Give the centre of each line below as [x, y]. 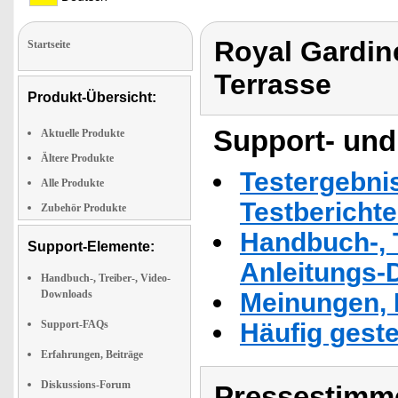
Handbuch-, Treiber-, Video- [106, 278]
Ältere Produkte [77, 158]
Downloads [67, 294]
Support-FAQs [75, 324]
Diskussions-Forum [86, 385]
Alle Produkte [72, 183]
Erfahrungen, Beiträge [92, 354]
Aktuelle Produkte [83, 133]
